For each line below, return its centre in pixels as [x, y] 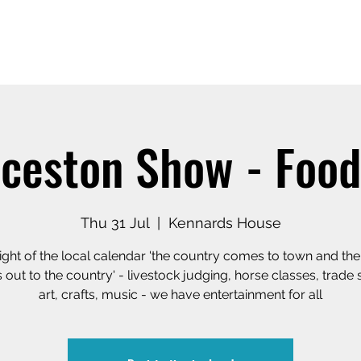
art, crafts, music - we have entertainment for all [180, 294]
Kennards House [224, 222]
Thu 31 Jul [114, 222]
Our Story [283, 43]
